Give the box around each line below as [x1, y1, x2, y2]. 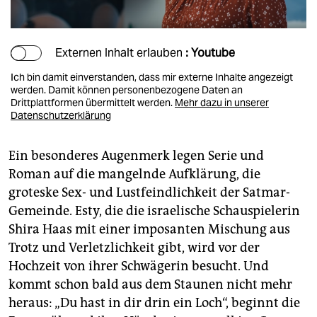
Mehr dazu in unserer [175, 96, 269, 109]
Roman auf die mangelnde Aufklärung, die [8, 166, 260, 182]
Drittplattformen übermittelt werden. [11, 96, 175, 109]
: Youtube [185, 45, 235, 59]
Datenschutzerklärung [11, 108, 111, 122]
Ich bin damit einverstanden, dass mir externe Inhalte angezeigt [11, 70, 293, 83]
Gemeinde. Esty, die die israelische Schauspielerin [8, 202, 300, 219]
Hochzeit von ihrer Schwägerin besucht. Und [8, 258, 269, 274]
